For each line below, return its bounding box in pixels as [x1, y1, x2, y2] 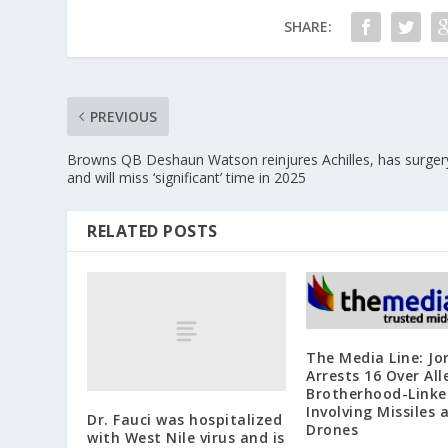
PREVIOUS [90, 107, 158, 126]
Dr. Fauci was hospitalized [87, 410, 283, 430]
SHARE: [283, 17, 332, 36]
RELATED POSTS [87, 220, 218, 242]
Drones [306, 419, 363, 439]
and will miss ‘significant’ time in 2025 [67, 168, 307, 187]
